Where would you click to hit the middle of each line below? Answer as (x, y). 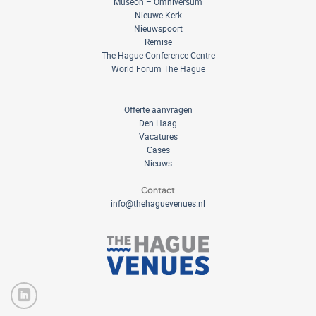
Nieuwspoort (158, 28)
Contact (158, 190)
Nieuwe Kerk (158, 14)
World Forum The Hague (158, 68)
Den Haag (158, 122)
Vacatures (158, 136)
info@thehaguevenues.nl (158, 203)
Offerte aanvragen (158, 109)
